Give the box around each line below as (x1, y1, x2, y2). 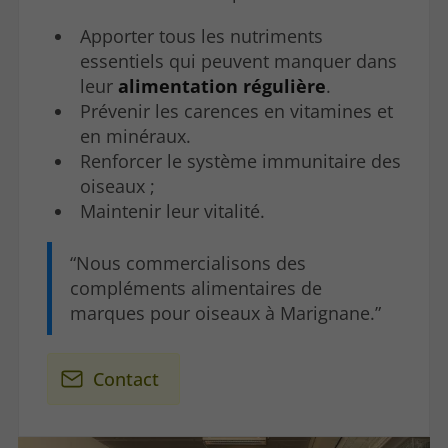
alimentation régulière (117, 73, 326, 98)
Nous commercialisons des (75, 250, 306, 275)
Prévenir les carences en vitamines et (79, 98, 393, 123)
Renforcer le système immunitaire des (79, 148, 401, 173)
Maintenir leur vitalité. (79, 198, 265, 223)
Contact (93, 366, 160, 391)
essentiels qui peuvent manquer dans (79, 48, 397, 73)
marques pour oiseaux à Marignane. (69, 300, 375, 325)
